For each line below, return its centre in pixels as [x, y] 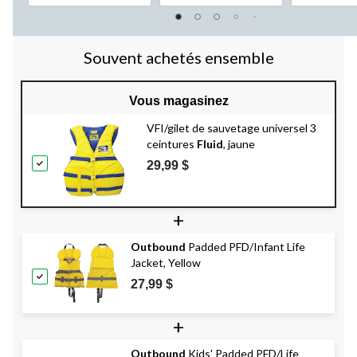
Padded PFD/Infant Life [245, 247]
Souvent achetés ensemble [178, 58]
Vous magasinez [178, 101]
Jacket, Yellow [166, 263]
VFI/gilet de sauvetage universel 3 [231, 128]
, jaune [239, 144]
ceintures [172, 144]
